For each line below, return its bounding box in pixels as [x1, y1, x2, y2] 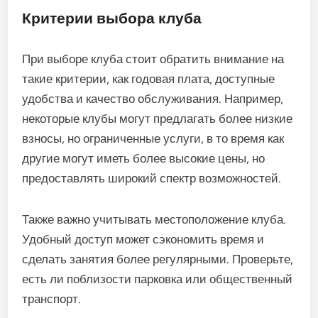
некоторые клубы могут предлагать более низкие [22, 111, 293, 126]
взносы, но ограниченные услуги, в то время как [22, 131, 285, 146]
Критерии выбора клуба [22, 9, 202, 27]
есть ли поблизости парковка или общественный [22, 271, 293, 286]
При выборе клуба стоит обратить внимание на [22, 51, 285, 66]
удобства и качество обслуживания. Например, [22, 91, 284, 106]
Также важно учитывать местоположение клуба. [22, 212, 287, 226]
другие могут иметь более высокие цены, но [22, 150, 265, 165]
